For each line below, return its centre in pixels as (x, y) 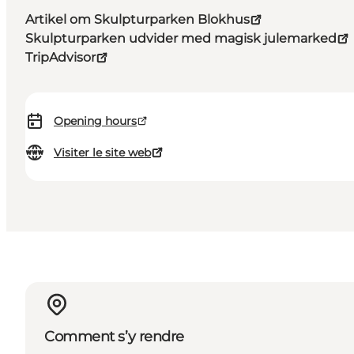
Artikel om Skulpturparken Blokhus (137, 20)
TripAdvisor (60, 58)
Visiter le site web (102, 153)
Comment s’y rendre (114, 336)
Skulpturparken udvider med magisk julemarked (181, 39)
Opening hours (95, 121)
